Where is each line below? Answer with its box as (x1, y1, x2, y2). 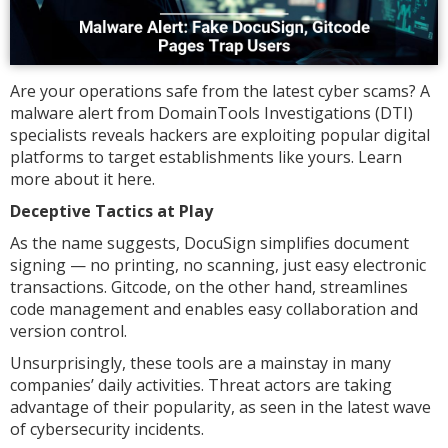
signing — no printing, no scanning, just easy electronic (10, 253, 426, 276)
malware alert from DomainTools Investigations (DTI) (10, 101, 413, 124)
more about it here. (10, 167, 155, 190)
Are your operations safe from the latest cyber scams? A (10, 79, 430, 102)
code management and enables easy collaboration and (10, 297, 418, 320)
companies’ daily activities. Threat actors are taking (10, 373, 392, 396)
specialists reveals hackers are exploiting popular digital (10, 123, 430, 146)
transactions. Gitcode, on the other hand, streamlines (10, 275, 408, 298)
